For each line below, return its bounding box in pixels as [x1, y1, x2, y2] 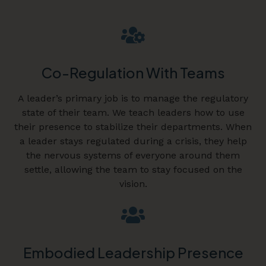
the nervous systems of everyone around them [26, 150, 240, 161]
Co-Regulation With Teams [41, 64, 225, 82]
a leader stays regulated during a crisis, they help [19, 135, 247, 147]
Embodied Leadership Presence [23, 243, 243, 262]
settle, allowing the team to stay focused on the [24, 164, 242, 176]
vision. [119, 178, 147, 190]
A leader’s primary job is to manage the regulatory [18, 93, 248, 104]
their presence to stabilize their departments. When [14, 121, 252, 133]
